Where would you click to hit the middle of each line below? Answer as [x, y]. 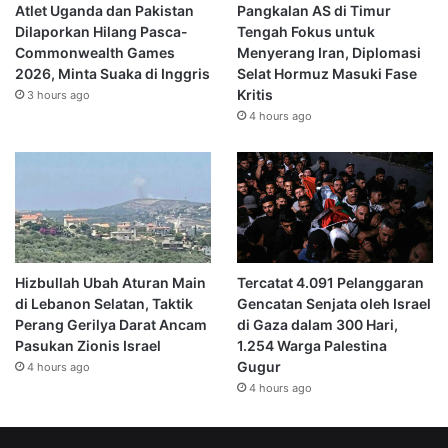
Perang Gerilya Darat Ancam [111, 324]
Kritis [254, 95]
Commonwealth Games [95, 53]
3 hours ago [58, 95]
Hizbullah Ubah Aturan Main [110, 282]
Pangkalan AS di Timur [313, 11]
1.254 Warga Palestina [311, 345]
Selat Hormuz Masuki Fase [326, 74]
